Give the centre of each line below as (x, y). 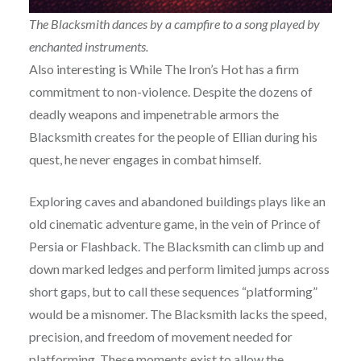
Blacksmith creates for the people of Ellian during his (173, 137)
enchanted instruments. (89, 47)
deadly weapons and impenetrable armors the (154, 114)
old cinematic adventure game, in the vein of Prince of (174, 224)
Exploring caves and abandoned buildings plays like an (177, 201)
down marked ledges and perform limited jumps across (179, 269)
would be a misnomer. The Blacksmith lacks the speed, (177, 314)
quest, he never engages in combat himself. (146, 160)
